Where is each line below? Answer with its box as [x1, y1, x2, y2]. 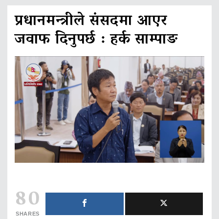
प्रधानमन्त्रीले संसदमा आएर [15, 8, 167, 36]
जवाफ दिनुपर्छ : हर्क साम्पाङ [15, 26, 178, 55]
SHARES [16, 210, 40, 217]
